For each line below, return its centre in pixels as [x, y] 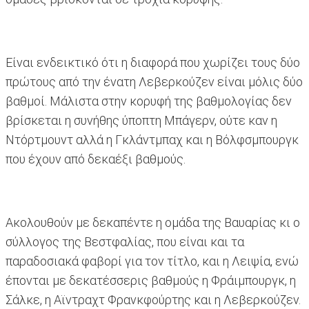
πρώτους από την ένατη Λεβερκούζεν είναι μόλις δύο [154, 82]
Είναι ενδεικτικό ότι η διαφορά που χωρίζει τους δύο [153, 63]
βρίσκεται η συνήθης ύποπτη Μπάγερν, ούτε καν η [141, 121]
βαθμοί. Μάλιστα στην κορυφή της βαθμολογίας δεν [149, 101]
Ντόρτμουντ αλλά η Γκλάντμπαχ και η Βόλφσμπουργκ [152, 140]
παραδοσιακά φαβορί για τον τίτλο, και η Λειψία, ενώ [152, 261]
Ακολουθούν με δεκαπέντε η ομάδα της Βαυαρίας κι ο [153, 223]
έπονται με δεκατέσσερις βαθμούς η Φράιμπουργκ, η [151, 281]
